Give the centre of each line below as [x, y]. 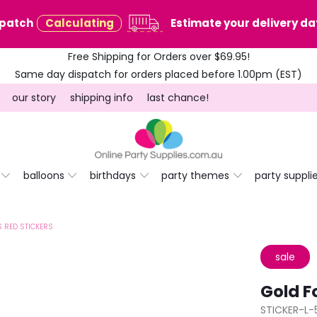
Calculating [79, 23]
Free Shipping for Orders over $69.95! [158, 57]
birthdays [113, 176]
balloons [44, 176]
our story [34, 98]
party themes [195, 176]
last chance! [178, 98]
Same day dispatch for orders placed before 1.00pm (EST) [158, 74]
